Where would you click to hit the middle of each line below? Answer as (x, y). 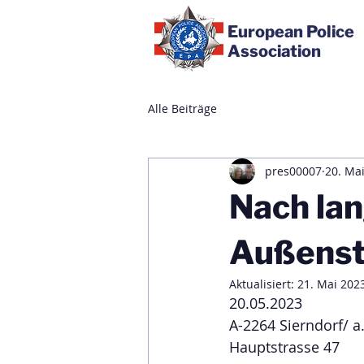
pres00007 (293, 171)
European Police (291, 32)
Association (274, 51)
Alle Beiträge (182, 109)
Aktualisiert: (263, 284)
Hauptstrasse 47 (284, 347)
